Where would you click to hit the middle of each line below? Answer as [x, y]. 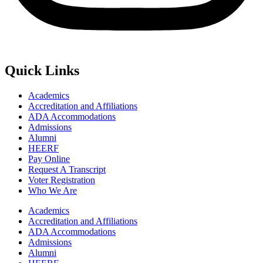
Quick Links [42, 70]
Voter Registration [62, 180]
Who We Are [53, 190]
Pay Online [49, 159]
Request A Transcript [67, 169]
